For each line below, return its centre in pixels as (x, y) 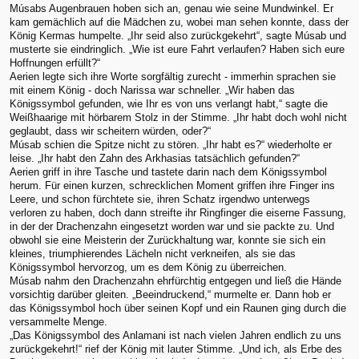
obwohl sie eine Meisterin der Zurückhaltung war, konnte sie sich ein (167, 240)
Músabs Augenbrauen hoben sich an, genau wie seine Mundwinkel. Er (171, 8)
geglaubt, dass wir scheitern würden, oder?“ (110, 131)
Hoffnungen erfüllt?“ (55, 63)
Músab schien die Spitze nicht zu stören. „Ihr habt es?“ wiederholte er (171, 144)
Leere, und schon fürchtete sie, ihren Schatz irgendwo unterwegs (160, 199)
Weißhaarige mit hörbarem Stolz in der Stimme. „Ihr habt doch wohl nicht (178, 117)
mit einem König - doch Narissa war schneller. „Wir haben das (152, 90)
